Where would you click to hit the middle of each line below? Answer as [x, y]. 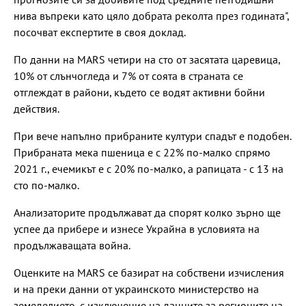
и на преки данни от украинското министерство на [136, 289]
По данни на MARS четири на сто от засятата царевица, [147, 59]
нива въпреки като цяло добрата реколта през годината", [151, 15]
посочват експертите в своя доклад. [100, 32]
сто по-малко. [46, 185]
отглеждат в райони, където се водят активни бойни [139, 92]
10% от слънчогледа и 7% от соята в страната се [128, 75]
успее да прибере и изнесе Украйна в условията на [137, 228]
